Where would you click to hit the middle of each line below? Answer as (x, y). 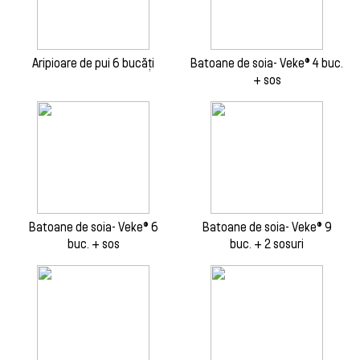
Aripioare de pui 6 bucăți (93, 63)
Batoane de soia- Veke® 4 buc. (267, 63)
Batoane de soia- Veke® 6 (93, 227)
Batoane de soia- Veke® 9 (267, 227)
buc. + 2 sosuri (267, 243)
